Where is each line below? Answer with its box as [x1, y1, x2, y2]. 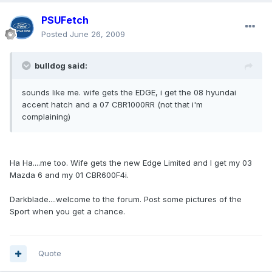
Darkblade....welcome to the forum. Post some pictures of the [10, 194, 242, 205]
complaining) [22, 112, 70, 122]
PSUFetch [41, 14, 89, 27]
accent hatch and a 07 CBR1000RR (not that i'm [22, 100, 203, 110]
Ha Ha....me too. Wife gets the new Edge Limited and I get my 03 [10, 158, 252, 168]
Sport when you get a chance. [10, 206, 125, 217]
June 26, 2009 [70, 29, 125, 39]
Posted [41, 29, 70, 39]
